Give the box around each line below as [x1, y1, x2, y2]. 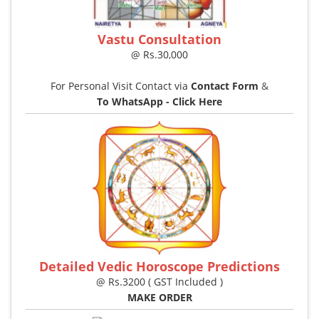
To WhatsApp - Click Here [97, 95, 222, 109]
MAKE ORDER [127, 291, 192, 305]
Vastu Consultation [98, 31, 221, 48]
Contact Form [191, 79, 258, 93]
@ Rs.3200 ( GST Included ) [96, 275, 223, 289]
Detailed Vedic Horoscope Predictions [39, 258, 280, 276]
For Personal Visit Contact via [51, 79, 191, 93]
